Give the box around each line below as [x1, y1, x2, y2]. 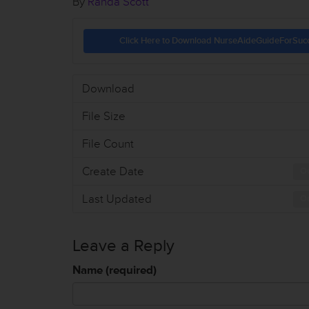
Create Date [81, 163, 144, 179]
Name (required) [72, 263, 157, 277]
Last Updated [81, 191, 152, 206]
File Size [81, 108, 126, 123]
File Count [81, 136, 134, 151]
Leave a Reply [72, 236, 175, 256]
